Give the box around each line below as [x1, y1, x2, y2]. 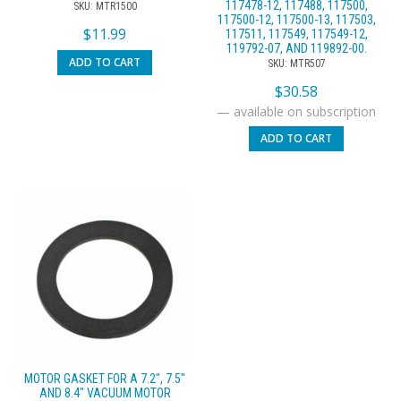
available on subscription [230, 103, 376, 121]
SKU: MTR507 [267, 57, 326, 71]
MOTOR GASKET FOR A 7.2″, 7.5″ [24, 371, 185, 387]
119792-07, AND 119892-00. [226, 41, 367, 56]
